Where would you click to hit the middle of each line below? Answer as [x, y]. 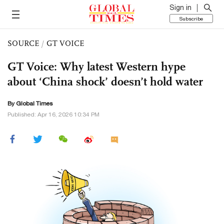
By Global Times [30, 103]
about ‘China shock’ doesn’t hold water [105, 81]
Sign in [180, 7]
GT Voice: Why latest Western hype [96, 66]
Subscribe [191, 18]
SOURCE [23, 43]
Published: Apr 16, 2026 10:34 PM [53, 114]
